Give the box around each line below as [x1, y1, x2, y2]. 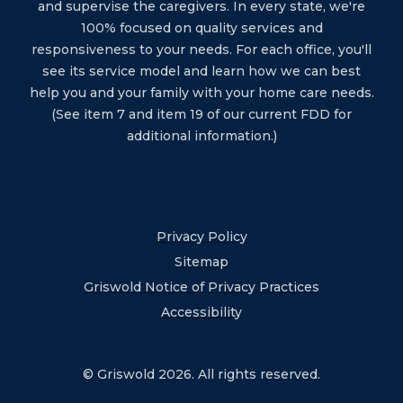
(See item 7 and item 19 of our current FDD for [51, 105, 352, 122]
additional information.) [126, 127, 277, 144]
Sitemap [175, 253, 228, 270]
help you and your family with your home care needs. [29, 84, 374, 101]
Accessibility [161, 303, 242, 320]
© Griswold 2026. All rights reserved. [83, 365, 320, 382]
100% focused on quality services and [80, 19, 323, 36]
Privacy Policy [156, 228, 247, 245]
